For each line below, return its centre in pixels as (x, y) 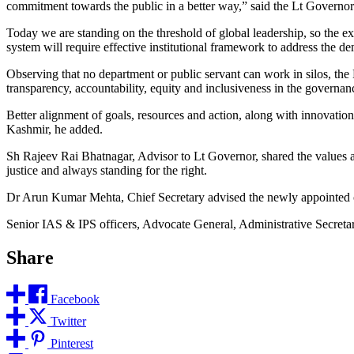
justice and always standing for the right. (107, 170)
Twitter (68, 321)
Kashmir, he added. (55, 129)
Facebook (75, 299)
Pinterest (72, 343)
